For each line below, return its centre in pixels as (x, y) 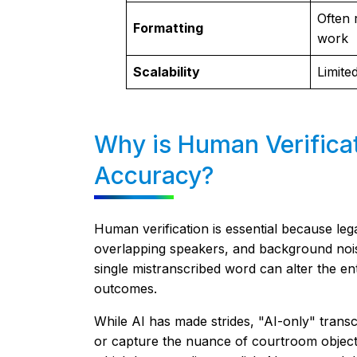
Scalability (166, 72)
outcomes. (125, 288)
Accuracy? (153, 175)
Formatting (168, 28)
